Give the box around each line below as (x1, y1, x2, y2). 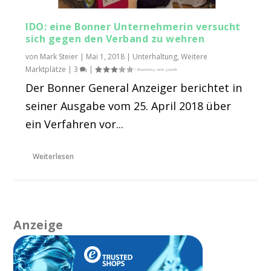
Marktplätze (25, 64, 67, 75)
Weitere (181, 51, 208, 62)
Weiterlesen (33, 151, 74, 162)
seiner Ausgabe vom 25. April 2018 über (25, 99, 232, 114)
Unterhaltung (132, 51, 178, 62)
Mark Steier (40, 51, 79, 62)
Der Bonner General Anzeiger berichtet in (25, 80, 243, 96)
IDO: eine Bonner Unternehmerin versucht (25, 20, 241, 34)
